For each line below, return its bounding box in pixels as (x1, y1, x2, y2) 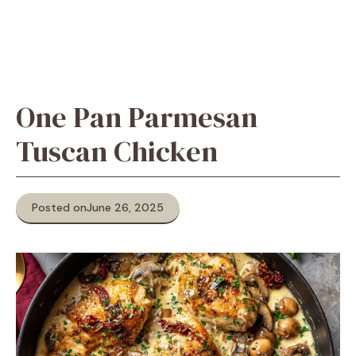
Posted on (32, 200, 87, 215)
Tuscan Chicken (16, 132, 218, 171)
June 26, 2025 (87, 200, 164, 215)
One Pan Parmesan (16, 98, 257, 137)
